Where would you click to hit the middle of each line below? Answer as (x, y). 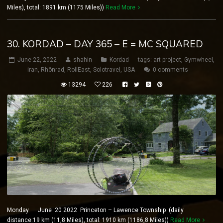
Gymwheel (198, 60)
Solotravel (107, 70)
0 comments (170, 70)
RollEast (79, 70)
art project (167, 60)
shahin (82, 60)
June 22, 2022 (37, 60)
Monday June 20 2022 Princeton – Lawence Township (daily (95, 210)
